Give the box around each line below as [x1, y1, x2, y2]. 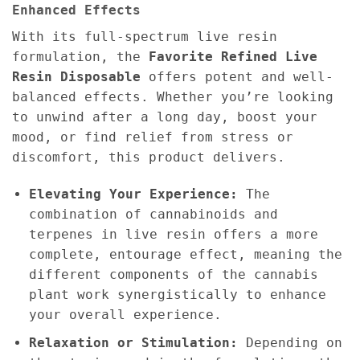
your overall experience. [28, 307, 222, 323]
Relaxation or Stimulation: [28, 334, 238, 350]
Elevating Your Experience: [28, 186, 238, 202]
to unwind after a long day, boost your [12, 109, 317, 125]
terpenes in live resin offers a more [28, 227, 318, 243]
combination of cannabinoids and [28, 207, 278, 223]
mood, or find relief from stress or [12, 129, 293, 145]
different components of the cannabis [28, 267, 318, 283]
